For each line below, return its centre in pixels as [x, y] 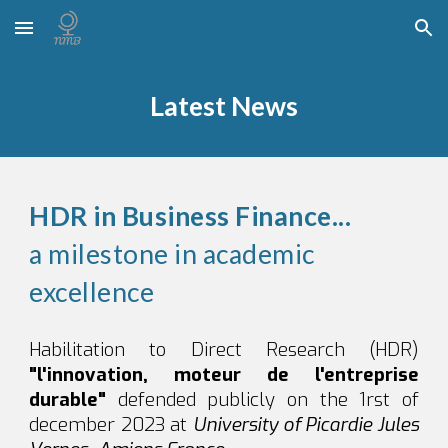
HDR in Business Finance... [190, 216]
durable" [73, 399]
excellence [92, 292]
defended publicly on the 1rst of [268, 399]
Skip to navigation [369, 37]
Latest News [224, 106]
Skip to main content [87, 37]
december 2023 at [111, 424]
